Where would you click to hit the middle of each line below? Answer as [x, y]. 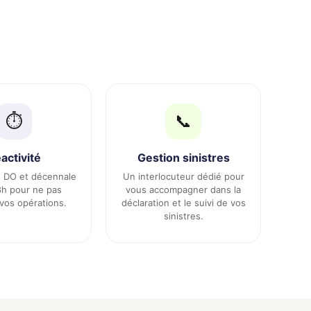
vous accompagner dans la [183, 190]
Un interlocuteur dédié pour [183, 176]
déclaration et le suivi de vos [183, 203]
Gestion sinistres [183, 158]
